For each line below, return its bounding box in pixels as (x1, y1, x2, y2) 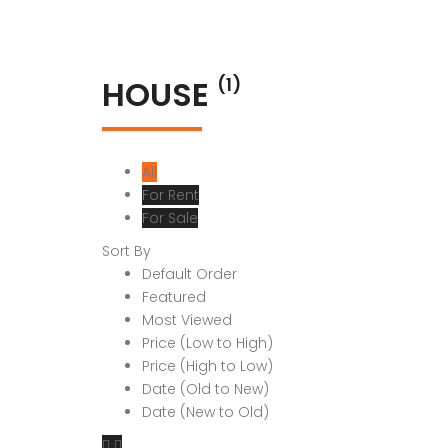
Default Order (142, 264, 237, 284)
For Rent (142, 185, 199, 205)
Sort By (102, 241, 151, 261)
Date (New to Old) (142, 402, 269, 422)
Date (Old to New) (142, 379, 269, 399)
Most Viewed (142, 310, 232, 330)
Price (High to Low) (142, 356, 273, 376)
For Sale (142, 208, 198, 228)
